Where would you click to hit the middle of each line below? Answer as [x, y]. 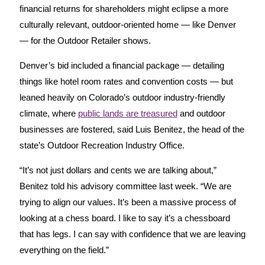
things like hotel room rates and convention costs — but [126, 81]
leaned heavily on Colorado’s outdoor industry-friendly [122, 97]
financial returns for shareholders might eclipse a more [124, 8]
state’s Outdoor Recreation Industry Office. [102, 145]
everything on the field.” [64, 250]
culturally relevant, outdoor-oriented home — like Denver [128, 24]
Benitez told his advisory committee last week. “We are [125, 186]
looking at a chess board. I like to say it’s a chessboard [125, 218]
